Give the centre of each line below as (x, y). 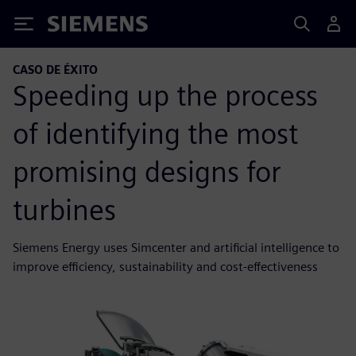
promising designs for (147, 171)
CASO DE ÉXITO (55, 70)
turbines (64, 209)
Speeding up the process (165, 95)
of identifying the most (155, 133)
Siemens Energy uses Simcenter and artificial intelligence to (176, 247)
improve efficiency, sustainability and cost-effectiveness (165, 266)
